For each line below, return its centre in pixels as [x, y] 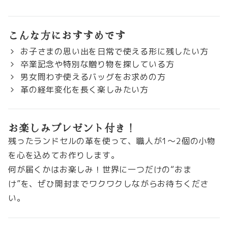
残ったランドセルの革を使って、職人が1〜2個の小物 [112, 141]
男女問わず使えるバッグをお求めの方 [93, 77]
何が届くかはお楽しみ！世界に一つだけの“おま [100, 169]
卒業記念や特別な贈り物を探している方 [97, 64]
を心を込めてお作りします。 [64, 155]
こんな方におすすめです [67, 35]
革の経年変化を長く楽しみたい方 [85, 89]
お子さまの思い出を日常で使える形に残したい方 [115, 51]
